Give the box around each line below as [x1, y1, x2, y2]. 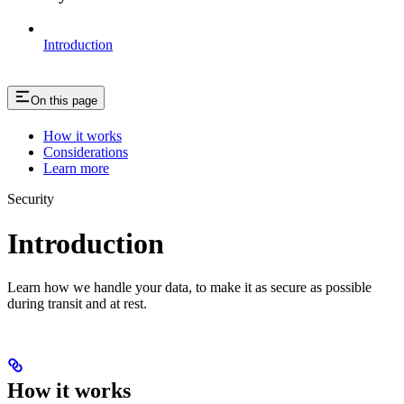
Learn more [43, 161, 109, 177]
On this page [31, 94, 97, 108]
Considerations [43, 144, 128, 161]
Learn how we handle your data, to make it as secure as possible [7, 280, 372, 295]
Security [7, 191, 54, 207]
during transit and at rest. [7, 296, 147, 311]
